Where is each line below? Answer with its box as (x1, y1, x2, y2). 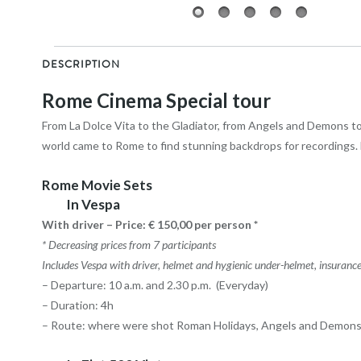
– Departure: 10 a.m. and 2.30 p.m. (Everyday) (42, 278, 269, 293)
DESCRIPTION (42, 57, 121, 73)
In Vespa (66, 196, 121, 214)
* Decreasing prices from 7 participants (42, 238, 217, 252)
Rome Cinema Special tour (42, 89, 276, 113)
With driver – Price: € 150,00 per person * (42, 218, 259, 232)
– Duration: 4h (42, 298, 114, 313)
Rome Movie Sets (42, 176, 153, 194)
